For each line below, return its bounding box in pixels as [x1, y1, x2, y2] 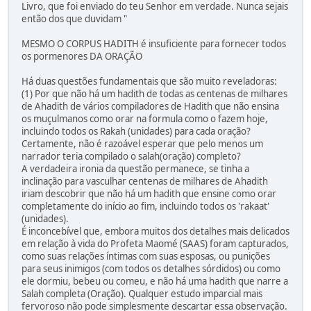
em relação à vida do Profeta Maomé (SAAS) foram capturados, [22, 237, 289, 251]
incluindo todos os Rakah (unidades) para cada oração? [22, 125, 251, 138]
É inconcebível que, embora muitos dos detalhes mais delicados [22, 225, 289, 238]
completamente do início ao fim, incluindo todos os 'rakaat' [22, 200, 269, 213]
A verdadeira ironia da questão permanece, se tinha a [22, 162, 249, 176]
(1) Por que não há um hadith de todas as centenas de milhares [22, 87, 287, 101]
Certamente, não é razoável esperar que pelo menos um [22, 137, 263, 151]
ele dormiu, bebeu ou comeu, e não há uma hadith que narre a [22, 275, 288, 288]
